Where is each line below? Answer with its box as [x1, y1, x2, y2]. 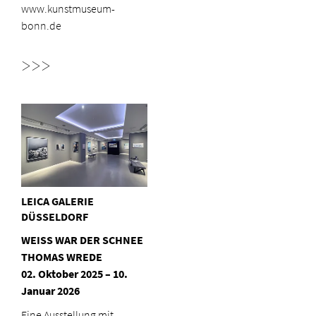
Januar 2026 [21, 284, 80, 299]
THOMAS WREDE [21, 250, 102, 265]
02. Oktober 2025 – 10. [21, 267, 128, 282]
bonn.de [21, 18, 61, 33]
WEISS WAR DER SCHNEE [21, 233, 143, 248]
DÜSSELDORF [21, 209, 88, 225]
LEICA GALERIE [21, 194, 94, 209]
